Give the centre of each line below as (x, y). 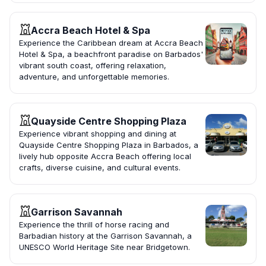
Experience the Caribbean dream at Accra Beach (111, 43)
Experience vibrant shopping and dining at (98, 134)
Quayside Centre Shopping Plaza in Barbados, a (109, 145)
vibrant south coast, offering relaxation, (93, 66)
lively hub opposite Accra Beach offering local (105, 156)
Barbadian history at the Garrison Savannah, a (105, 236)
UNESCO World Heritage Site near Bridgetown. (104, 247)
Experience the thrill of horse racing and (94, 225)
